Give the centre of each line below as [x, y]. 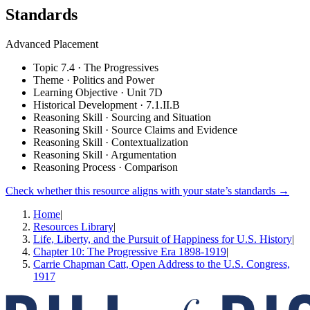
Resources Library [73, 226]
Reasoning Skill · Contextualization [111, 142]
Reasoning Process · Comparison [106, 167]
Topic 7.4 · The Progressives [96, 67]
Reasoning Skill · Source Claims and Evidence [135, 129]
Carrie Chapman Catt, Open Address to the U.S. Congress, [162, 264]
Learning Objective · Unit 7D [98, 92]
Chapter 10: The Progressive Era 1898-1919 [130, 251]
